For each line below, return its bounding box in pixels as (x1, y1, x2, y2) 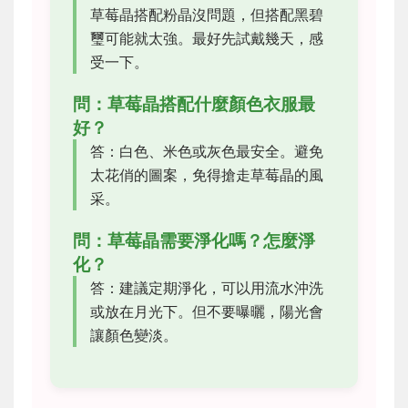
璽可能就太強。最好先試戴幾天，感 (90, 29, 323, 48)
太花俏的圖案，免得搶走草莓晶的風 (90, 166, 323, 185)
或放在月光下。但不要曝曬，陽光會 (90, 302, 323, 321)
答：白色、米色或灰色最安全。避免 (90, 142, 323, 161)
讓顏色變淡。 (90, 326, 178, 345)
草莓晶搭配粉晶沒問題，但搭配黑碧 (90, 5, 323, 25)
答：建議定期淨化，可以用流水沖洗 (90, 279, 323, 298)
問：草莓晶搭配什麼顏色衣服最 (73, 93, 315, 116)
